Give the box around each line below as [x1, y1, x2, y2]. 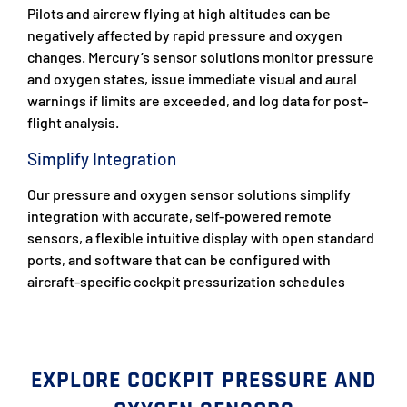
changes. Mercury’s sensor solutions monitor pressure [27, 47, 374, 65]
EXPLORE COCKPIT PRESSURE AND [31, 364, 376, 395]
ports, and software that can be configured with [27, 250, 331, 268]
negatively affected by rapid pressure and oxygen [27, 25, 342, 44]
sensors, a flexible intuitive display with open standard [27, 228, 374, 246]
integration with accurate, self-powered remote [27, 206, 332, 224]
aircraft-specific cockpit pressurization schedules [27, 272, 345, 290]
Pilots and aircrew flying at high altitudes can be [27, 4, 331, 22]
